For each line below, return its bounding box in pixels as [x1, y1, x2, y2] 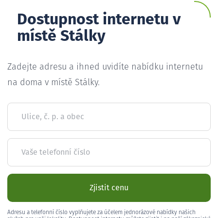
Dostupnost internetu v [17, 12, 181, 28]
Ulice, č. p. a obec [21, 112, 84, 121]
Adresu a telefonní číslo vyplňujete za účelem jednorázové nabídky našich [7, 209, 196, 216]
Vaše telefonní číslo [21, 148, 90, 156]
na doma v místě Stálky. [7, 78, 100, 87]
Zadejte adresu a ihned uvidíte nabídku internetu [7, 62, 203, 72]
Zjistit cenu [90, 183, 128, 192]
